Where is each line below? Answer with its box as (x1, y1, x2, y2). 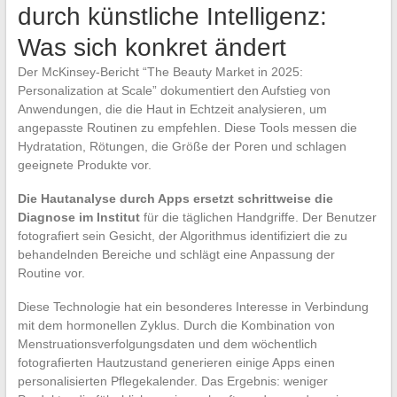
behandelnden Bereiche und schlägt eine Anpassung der (17, 246, 335, 261)
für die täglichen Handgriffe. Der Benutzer (139, 209, 377, 224)
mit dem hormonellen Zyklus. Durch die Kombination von (17, 317, 335, 332)
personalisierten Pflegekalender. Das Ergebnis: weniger (17, 373, 328, 388)
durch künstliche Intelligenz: (17, 2, 327, 30)
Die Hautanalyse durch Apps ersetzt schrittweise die (17, 191, 333, 206)
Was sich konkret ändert (17, 33, 286, 61)
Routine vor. (17, 265, 85, 280)
